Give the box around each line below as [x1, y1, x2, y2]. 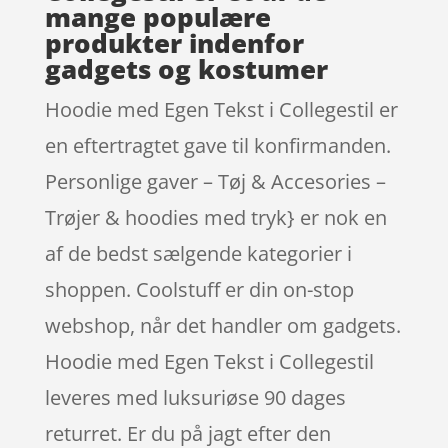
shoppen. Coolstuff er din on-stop [44, 275, 354, 303]
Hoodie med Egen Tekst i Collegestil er [44, 95, 398, 123]
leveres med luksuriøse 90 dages [44, 383, 346, 411]
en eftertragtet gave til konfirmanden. [44, 131, 391, 159]
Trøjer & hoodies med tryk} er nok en [44, 203, 387, 231]
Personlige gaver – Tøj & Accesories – [44, 167, 386, 195]
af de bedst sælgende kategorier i [44, 239, 352, 267]
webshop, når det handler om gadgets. [44, 311, 401, 339]
